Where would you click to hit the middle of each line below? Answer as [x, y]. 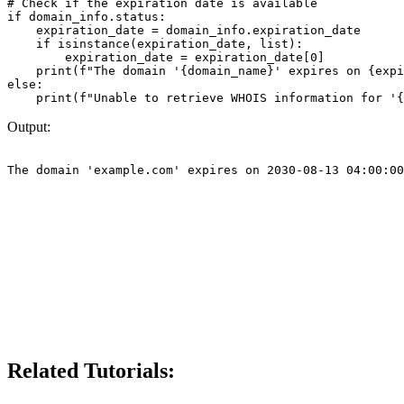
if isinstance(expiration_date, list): [155, 44]
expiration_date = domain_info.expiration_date [184, 31]
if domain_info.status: [87, 17]
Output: [29, 127]
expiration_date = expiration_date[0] [166, 58]
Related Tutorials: [91, 371]
